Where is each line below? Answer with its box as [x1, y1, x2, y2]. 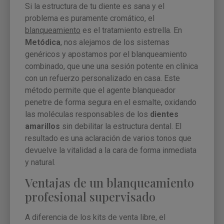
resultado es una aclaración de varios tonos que [25, 133, 191, 143]
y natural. [25, 157, 55, 167]
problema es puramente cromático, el [25, 13, 154, 23]
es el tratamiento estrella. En [80, 25, 182, 35]
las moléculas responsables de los [25, 109, 150, 119]
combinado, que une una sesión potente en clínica [25, 61, 198, 71]
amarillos [25, 121, 60, 131]
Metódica [25, 37, 60, 47]
